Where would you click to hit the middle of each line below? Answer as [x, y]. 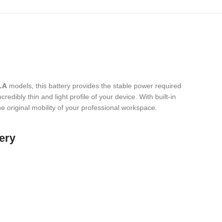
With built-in [157, 97]
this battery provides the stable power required [108, 86]
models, [20, 86]
